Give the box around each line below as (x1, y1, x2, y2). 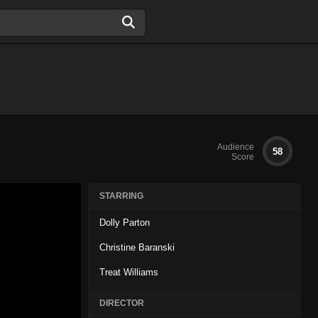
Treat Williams (99, 267, 158, 278)
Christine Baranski (99, 242, 175, 253)
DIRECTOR (99, 298, 144, 308)
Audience (217, 142, 254, 152)
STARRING (99, 191, 143, 201)
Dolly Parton (99, 217, 150, 228)
